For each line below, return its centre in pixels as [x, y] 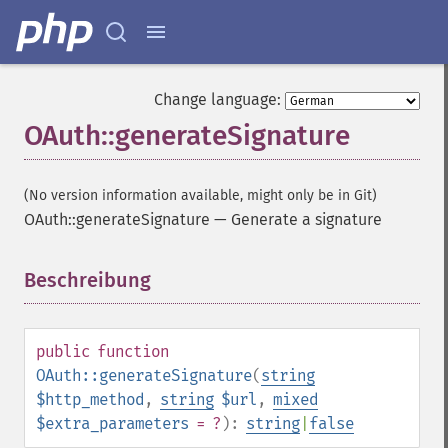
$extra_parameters [112, 423]
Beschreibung [87, 280]
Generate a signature [306, 219]
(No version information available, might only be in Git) [200, 195]
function [133, 351]
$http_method [90, 399]
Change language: [217, 99]
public [63, 351]
